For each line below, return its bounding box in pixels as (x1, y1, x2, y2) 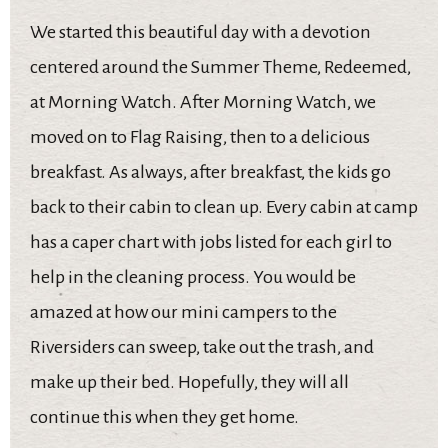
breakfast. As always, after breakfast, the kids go (30, 161, 391, 182)
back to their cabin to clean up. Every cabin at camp (30, 196, 418, 217)
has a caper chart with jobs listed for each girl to (30, 231, 392, 252)
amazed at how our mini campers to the (30, 301, 337, 322)
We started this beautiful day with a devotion (30, 21, 371, 42)
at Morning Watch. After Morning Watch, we (30, 91, 376, 112)
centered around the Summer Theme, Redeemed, (30, 56, 411, 77)
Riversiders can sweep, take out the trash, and (30, 336, 374, 357)
